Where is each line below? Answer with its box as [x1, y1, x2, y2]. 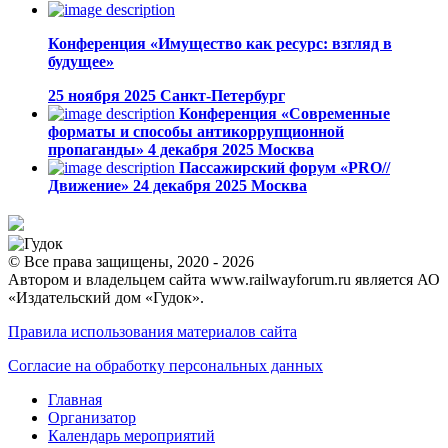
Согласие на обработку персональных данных [8, 357, 323, 375]
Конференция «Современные [179, 105, 390, 123]
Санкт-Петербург [160, 87, 285, 105]
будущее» [48, 53, 114, 71]
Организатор [48, 409, 136, 427]
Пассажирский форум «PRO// [179, 159, 390, 177]
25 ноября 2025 [48, 87, 160, 105]
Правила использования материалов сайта [8, 323, 297, 341]
